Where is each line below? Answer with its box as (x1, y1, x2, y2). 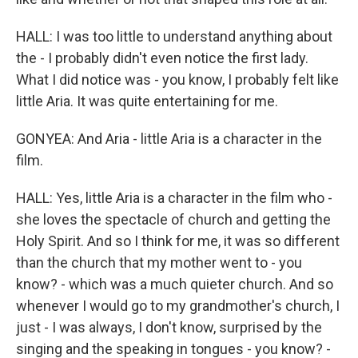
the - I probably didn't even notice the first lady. (16, 50, 308, 66)
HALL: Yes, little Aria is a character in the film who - (16, 189, 332, 206)
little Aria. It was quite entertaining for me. (16, 93, 278, 109)
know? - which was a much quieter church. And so (16, 276, 333, 292)
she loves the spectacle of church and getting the (16, 211, 331, 228)
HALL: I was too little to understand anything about (16, 28, 332, 45)
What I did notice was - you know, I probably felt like (16, 71, 339, 88)
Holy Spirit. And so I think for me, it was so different (16, 233, 340, 249)
